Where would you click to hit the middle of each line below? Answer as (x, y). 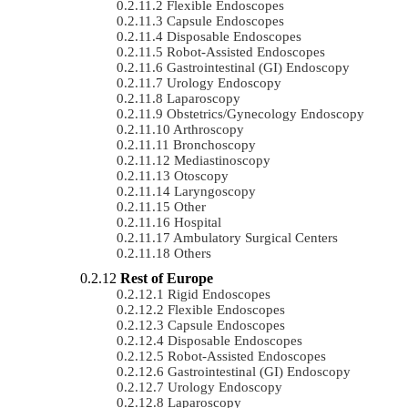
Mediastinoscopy (222, 160)
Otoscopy (201, 175)
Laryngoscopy (215, 191)
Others (193, 253)
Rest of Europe (167, 278)
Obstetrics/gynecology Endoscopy (265, 113)
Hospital (198, 222)
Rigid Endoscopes (219, 294)
